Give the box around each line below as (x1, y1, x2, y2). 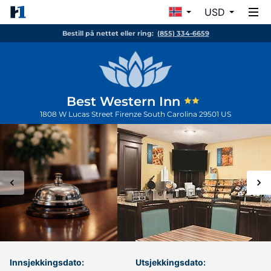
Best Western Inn (66, 94, 184, 109)
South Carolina (143, 109, 199, 119)
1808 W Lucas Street (40, 109, 115, 119)
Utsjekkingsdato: (135, 257, 206, 267)
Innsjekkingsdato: (10, 257, 84, 267)
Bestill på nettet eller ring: (62, 29, 154, 38)
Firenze (115, 109, 143, 119)
